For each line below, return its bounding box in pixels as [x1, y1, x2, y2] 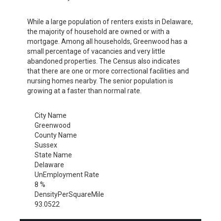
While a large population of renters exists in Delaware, [27, 18, 193, 26]
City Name [35, 111, 67, 120]
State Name [35, 151, 72, 159]
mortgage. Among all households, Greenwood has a [27, 37, 187, 46]
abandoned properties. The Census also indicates [27, 57, 180, 66]
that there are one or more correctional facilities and [27, 67, 189, 75]
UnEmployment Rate [35, 171, 99, 179]
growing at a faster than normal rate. [27, 87, 142, 95]
